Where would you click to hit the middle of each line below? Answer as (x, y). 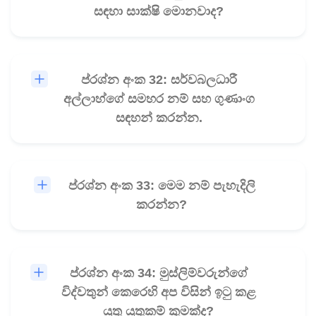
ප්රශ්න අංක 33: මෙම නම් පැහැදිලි (162, 186)
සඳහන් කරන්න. (159, 117)
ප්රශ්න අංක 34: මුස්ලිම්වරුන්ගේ (158, 273)
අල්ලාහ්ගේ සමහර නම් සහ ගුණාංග (159, 98)
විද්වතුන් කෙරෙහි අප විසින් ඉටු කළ (158, 292)
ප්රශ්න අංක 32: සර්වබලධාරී (159, 79)
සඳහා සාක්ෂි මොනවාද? (158, 12)
